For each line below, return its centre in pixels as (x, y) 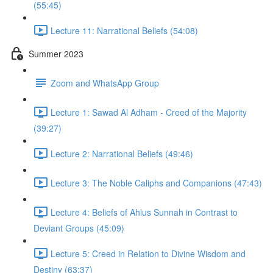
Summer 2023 (56, 53)
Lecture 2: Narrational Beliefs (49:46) (122, 153)
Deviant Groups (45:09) (79, 228)
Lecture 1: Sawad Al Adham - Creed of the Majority (149, 112)
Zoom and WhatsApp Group (105, 83)
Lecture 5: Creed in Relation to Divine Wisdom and (148, 253)
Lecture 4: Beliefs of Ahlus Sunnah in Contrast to (144, 212)
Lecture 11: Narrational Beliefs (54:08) (124, 30)
